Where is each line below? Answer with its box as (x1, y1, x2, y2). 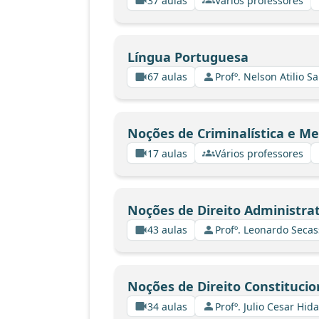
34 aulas (147, 299, 187, 313)
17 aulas (147, 146, 187, 160)
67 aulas (147, 70, 187, 83)
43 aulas (147, 223, 187, 236)
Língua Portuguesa (127, 48, 249, 66)
